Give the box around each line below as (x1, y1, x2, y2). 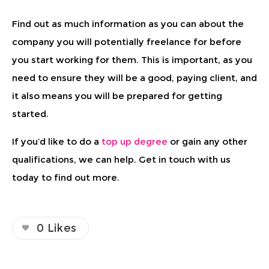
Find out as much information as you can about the (12, 17, 244, 29)
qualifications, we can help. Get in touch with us (12, 153, 231, 165)
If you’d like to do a (12, 135, 101, 147)
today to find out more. (12, 171, 119, 183)
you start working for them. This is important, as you (12, 53, 252, 65)
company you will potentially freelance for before (12, 35, 241, 47)
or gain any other (170, 135, 247, 147)
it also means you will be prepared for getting (12, 89, 222, 101)
